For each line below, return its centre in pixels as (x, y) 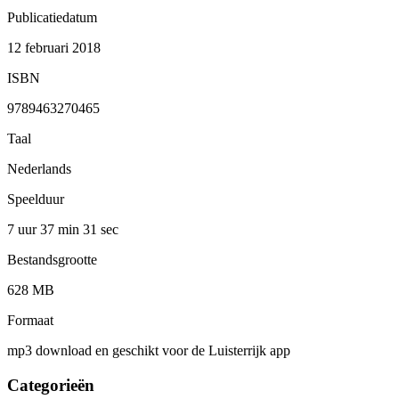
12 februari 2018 (54, 47)
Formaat (30, 320)
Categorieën (51, 385)
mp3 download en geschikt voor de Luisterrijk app (149, 350)
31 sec (101, 229)
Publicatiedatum (52, 17)
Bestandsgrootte (52, 259)
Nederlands (39, 168)
